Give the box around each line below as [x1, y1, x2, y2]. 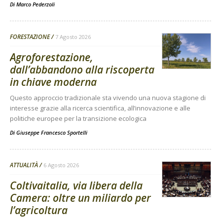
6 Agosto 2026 [43, 161, 79, 169]
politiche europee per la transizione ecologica [10, 114, 147, 123]
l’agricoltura [10, 203, 68, 218]
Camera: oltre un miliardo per [10, 191, 151, 205]
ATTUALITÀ [10, 161, 38, 170]
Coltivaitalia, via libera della [10, 179, 143, 193]
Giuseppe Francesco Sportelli [16, 129, 87, 137]
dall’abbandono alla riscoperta [10, 63, 154, 77]
